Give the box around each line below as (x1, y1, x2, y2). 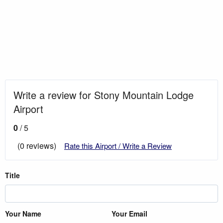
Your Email (111, 208, 147, 219)
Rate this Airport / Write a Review (64, 140, 172, 151)
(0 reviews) (17, 139, 56, 151)
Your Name (5, 208, 41, 219)
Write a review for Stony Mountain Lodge (13, 87, 194, 102)
